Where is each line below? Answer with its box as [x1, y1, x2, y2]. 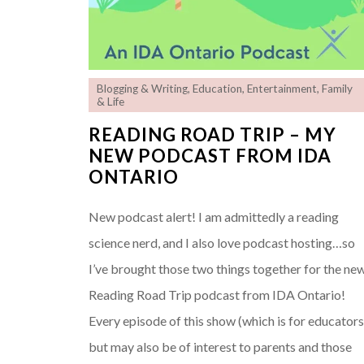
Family [322, 81, 353, 95]
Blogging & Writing [97, 81, 188, 95]
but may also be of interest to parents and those [89, 338, 353, 354]
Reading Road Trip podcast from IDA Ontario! [89, 286, 346, 302]
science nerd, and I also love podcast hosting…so [89, 234, 356, 250]
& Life [97, 94, 125, 108]
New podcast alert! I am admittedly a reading [89, 208, 340, 224]
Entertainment [247, 81, 318, 95]
